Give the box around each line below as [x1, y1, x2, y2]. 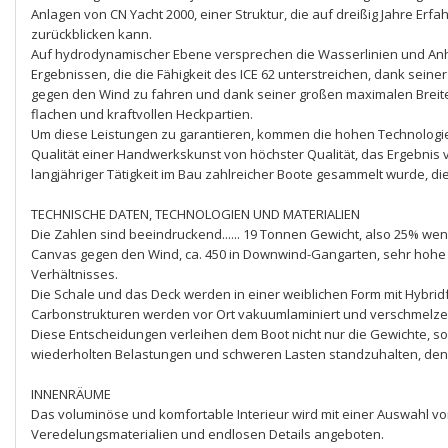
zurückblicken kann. [31, 25, 152, 43]
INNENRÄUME [31, 385, 111, 403]
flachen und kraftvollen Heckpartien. [31, 105, 253, 123]
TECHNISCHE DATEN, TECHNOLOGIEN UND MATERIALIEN [31, 205, 360, 223]
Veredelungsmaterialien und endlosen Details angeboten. [31, 425, 384, 443]
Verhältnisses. [31, 265, 118, 283]
